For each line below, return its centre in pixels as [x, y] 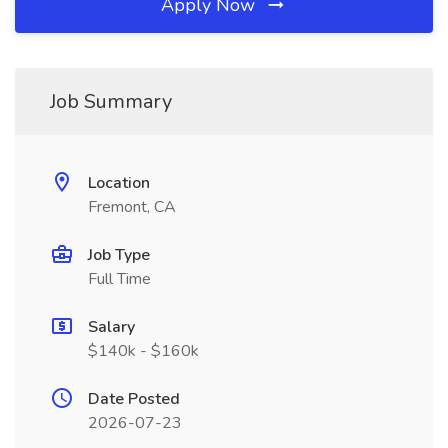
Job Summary [111, 101]
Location [119, 183]
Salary [111, 327]
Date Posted [134, 399]
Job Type [119, 255]
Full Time [119, 279]
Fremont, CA [132, 207]
